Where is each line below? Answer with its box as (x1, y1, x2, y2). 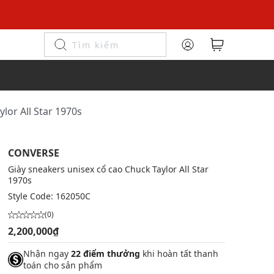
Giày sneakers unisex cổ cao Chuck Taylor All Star (7, 163, 209, 175)
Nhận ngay (23, 248, 71, 259)
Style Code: (7, 190, 56, 202)
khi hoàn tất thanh (139, 248, 218, 259)
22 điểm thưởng (70, 248, 140, 259)
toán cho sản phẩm (23, 259, 102, 271)
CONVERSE (7, 146, 59, 160)
